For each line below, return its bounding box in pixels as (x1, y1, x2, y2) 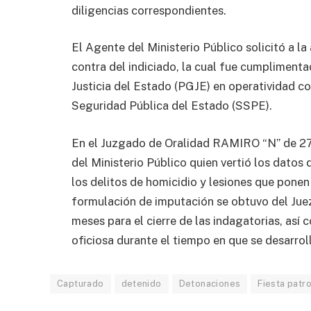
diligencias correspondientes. (72, 3, 226, 17)
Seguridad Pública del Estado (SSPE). (72, 99, 272, 113)
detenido (121, 278, 162, 289)
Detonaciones (178, 278, 241, 289)
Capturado (57, 278, 104, 289)
